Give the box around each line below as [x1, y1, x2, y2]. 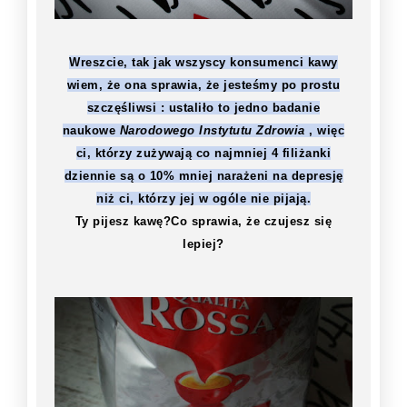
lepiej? [183, 236, 224, 251]
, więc [304, 123, 345, 137]
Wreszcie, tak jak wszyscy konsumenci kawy [69, 55, 338, 69]
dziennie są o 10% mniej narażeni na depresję [64, 168, 343, 183]
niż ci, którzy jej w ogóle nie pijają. [96, 191, 311, 205]
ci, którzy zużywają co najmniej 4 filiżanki [75, 145, 332, 160]
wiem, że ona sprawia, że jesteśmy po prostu [66, 77, 341, 92]
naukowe [62, 123, 120, 137]
